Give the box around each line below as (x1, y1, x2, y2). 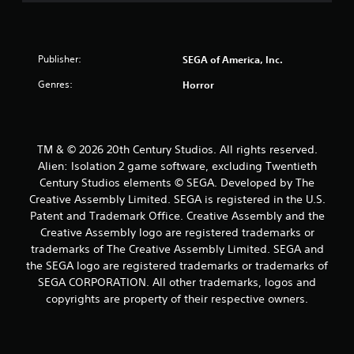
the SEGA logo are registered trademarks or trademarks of (26, 258, 328, 273)
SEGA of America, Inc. (183, 52, 283, 66)
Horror (183, 77, 214, 91)
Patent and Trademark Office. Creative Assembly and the (29, 208, 325, 223)
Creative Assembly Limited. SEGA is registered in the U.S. (28, 191, 326, 206)
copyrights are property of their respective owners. (46, 291, 308, 306)
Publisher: (38, 51, 81, 66)
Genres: (38, 77, 73, 91)
